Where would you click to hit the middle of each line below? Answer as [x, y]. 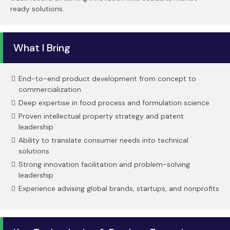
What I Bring [42, 48]
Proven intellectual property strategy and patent [101, 116]
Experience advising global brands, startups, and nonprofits [119, 188]
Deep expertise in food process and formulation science [114, 103]
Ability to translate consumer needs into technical [103, 140]
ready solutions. [37, 9]
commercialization [50, 89]
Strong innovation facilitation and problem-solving [104, 164]
